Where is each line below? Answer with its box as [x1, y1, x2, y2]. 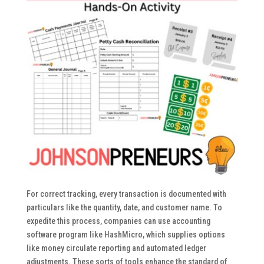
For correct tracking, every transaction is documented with [26, 189, 226, 199]
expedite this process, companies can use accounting [26, 216, 210, 226]
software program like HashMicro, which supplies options [26, 230, 225, 240]
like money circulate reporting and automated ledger [26, 243, 206, 253]
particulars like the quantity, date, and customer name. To [26, 203, 222, 213]
